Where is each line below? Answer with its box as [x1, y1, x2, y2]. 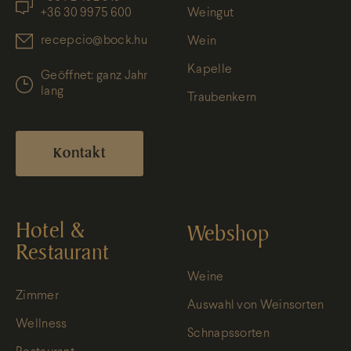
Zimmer [16, 290, 59, 302]
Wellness [16, 318, 67, 330]
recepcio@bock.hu [41, 34, 147, 46]
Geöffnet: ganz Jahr [41, 70, 148, 81]
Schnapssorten [187, 327, 270, 339]
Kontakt [53, 144, 106, 162]
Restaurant [16, 238, 109, 266]
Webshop [187, 219, 270, 248]
